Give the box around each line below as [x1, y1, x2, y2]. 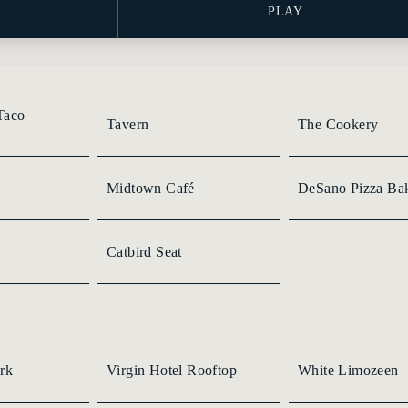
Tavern [107, 116, 149, 132]
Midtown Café [107, 179, 195, 196]
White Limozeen [298, 362, 399, 378]
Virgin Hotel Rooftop [107, 362, 237, 378]
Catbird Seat [107, 243, 182, 260]
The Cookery [298, 116, 379, 132]
